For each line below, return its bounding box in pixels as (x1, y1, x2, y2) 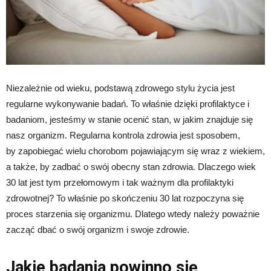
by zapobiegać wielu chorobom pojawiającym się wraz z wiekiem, (6, 146, 265, 157)
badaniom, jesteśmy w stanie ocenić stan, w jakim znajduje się (6, 114, 253, 125)
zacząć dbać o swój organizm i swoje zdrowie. (6, 224, 189, 235)
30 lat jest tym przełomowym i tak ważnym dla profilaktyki (6, 177, 233, 188)
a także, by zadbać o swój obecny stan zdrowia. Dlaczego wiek (6, 162, 256, 172)
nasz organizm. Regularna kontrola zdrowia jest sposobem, (6, 130, 240, 141)
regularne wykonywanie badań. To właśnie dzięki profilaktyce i (6, 99, 249, 109)
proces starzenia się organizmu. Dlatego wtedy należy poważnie (6, 209, 260, 220)
